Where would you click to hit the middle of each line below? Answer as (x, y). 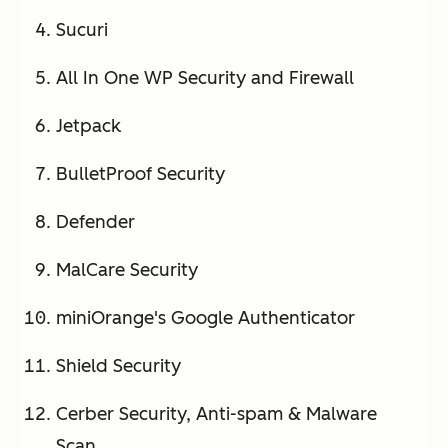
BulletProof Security (140, 174)
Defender (95, 222)
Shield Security (118, 366)
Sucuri (82, 30)
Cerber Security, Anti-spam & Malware (216, 414)
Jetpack (88, 126)
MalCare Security (127, 270)
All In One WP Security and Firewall (205, 78)
